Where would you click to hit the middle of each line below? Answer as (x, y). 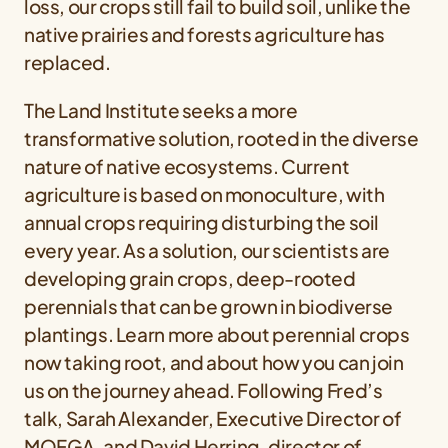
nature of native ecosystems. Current (187, 166)
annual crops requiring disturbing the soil (202, 222)
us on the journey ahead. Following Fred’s (203, 390)
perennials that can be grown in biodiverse (209, 306)
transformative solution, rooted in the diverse (221, 138)
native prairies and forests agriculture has (204, 34)
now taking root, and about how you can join (214, 362)
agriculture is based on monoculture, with (204, 194)
